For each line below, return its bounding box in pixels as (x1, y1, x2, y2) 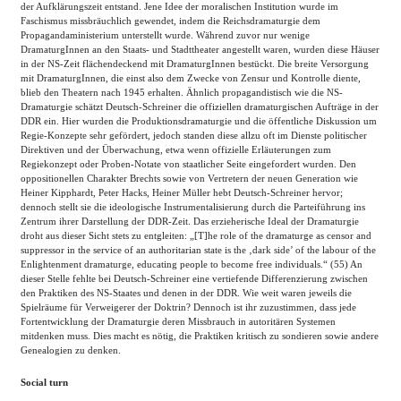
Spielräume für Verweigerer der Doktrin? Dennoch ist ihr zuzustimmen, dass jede (21, 302, 356, 312)
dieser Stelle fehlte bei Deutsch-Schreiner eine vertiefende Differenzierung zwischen (21, 273, 368, 284)
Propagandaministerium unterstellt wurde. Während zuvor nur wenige (21, 30, 310, 40)
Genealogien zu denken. (21, 345, 121, 355)
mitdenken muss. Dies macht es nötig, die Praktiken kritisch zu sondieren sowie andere (21, 330, 379, 341)
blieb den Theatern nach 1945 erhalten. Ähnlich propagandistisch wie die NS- (21, 87, 343, 98)
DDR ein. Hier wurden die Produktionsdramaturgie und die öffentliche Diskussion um (21, 115, 377, 126)
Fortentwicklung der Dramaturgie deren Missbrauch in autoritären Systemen (21, 316, 336, 327)
